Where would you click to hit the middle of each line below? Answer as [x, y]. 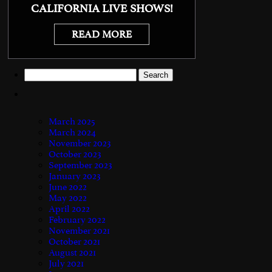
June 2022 [68, 187]
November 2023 [80, 143]
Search [38, 73]
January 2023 [75, 176]
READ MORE [102, 34]
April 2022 [69, 209]
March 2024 [72, 132]
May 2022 [68, 198]
